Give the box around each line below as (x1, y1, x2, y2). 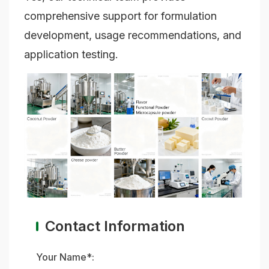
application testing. (24, 48, 118, 61)
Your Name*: (36, 250, 94, 263)
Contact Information (45, 217, 185, 235)
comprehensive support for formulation (24, 10, 217, 23)
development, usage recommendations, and (24, 29, 241, 42)
